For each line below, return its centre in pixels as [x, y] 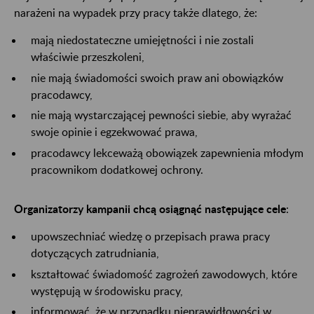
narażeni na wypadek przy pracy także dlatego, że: [136, 12]
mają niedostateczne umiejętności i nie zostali [142, 39]
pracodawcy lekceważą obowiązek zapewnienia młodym [167, 153]
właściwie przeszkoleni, [88, 56]
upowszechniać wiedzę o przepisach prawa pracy [150, 236]
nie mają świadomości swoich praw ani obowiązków [157, 77]
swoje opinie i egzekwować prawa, [114, 132]
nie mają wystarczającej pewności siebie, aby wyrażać [161, 115]
